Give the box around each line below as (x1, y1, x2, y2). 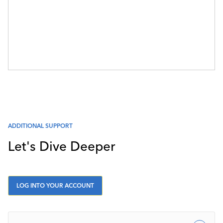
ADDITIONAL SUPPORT (8, 121, 73, 129)
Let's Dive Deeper (8, 138, 115, 154)
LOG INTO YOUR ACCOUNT (16, 181, 94, 189)
